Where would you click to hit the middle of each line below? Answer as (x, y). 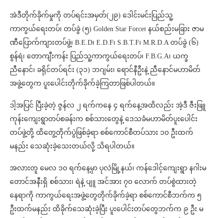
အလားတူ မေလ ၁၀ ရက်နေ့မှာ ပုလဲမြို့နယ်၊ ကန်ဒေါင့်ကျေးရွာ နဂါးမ (108, 168)
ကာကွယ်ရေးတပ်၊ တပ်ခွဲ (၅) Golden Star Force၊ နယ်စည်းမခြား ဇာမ (107, 29)
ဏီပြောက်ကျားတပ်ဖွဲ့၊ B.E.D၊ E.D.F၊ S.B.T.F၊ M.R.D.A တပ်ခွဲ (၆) (104, 42)
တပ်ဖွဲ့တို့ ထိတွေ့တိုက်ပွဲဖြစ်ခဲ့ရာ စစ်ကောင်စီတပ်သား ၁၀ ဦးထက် (101, 132)
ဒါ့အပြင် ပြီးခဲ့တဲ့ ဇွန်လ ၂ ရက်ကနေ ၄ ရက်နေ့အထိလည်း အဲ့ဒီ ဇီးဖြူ (108, 105)
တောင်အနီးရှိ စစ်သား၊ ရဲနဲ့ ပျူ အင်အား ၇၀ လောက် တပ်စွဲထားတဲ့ (103, 182)
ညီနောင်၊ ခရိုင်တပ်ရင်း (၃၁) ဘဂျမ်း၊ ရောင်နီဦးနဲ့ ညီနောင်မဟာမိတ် (105, 70)
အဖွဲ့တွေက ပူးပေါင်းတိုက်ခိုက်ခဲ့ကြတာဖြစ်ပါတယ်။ (82, 83)
